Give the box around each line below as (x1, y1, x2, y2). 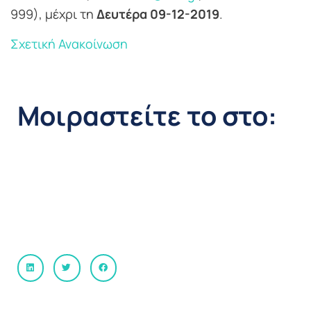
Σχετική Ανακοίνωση (10, 35, 128, 53)
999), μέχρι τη (10, 6, 96, 23)
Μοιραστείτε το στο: (17, 97, 277, 134)
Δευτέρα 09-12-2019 (96, 6, 219, 23)
